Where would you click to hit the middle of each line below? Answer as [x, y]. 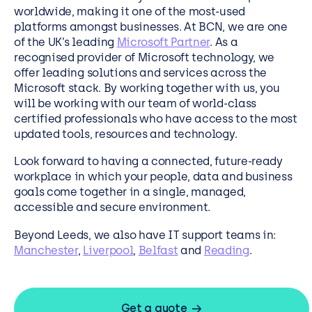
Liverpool [108, 250]
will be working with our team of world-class [135, 103]
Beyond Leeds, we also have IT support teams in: [145, 235]
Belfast [158, 250]
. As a [224, 42]
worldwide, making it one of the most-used [130, 11]
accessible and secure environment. [112, 208]
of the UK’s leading [65, 42]
